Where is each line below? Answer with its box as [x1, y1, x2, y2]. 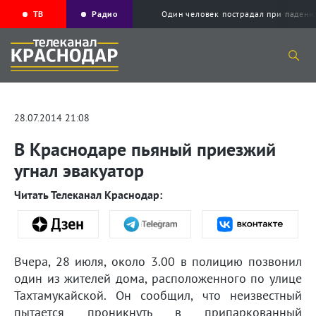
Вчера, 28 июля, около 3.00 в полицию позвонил [14, 253, 302, 270]
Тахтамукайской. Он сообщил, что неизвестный [14, 287, 302, 304]
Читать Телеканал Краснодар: [14, 188, 162, 202]
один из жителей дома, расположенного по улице [14, 270, 302, 287]
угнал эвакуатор [14, 159, 144, 183]
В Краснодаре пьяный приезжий [14, 138, 276, 162]
